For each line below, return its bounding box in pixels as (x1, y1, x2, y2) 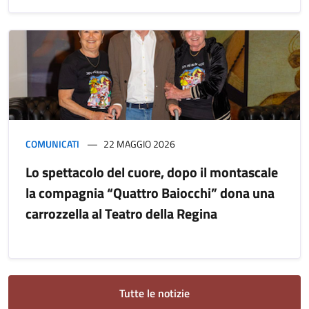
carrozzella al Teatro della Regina (26, 202, 217, 224)
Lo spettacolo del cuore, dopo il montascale (26, 161, 278, 183)
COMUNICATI (26, 136, 79, 151)
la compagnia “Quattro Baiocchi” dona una (26, 181, 275, 203)
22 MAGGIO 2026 (103, 136, 175, 151)
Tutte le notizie (119, 284, 190, 301)
